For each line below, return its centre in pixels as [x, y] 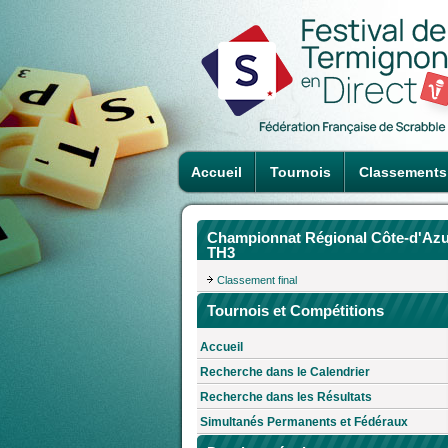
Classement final [257, 279]
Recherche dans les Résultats [286, 397]
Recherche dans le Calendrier [285, 372]
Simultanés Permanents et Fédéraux [304, 422]
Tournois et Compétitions [295, 310]
